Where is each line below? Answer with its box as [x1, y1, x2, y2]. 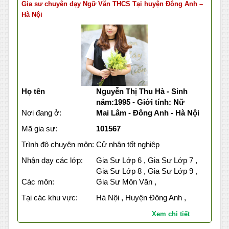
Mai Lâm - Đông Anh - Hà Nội [96, 108, 199, 118]
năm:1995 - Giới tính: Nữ [96, 98, 185, 107]
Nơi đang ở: [21, 108, 61, 118]
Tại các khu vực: [21, 193, 78, 202]
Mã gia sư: [21, 124, 57, 133]
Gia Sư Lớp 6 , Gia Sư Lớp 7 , [96, 156, 197, 165]
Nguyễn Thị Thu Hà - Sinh [96, 87, 188, 96]
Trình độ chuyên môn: [21, 140, 94, 149]
